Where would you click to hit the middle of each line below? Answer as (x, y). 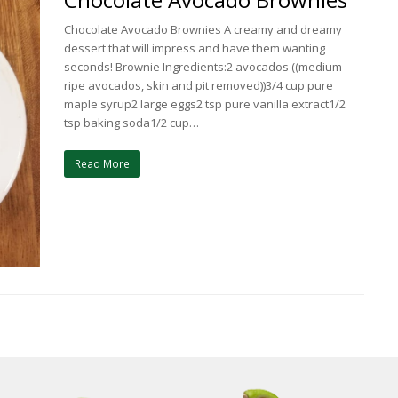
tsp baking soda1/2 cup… (132, 123)
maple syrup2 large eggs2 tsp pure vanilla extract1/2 (205, 104)
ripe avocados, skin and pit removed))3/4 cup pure (199, 85)
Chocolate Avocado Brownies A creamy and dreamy (203, 29)
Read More (103, 163)
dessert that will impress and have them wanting (195, 48)
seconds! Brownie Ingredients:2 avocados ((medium (203, 67)
